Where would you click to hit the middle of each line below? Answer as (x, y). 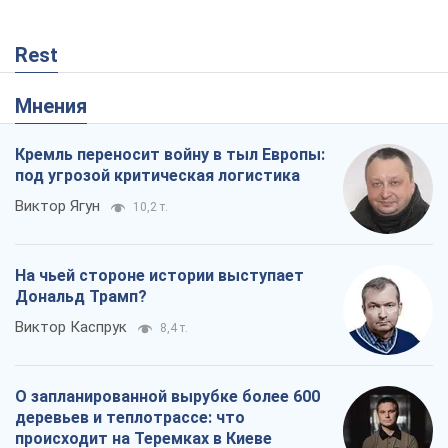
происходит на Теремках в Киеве (143, 159)
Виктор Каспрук (71, 47)
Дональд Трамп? (81, 17)
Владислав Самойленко (97, 189)
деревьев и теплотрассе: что (130, 138)
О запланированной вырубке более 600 (167, 117)
